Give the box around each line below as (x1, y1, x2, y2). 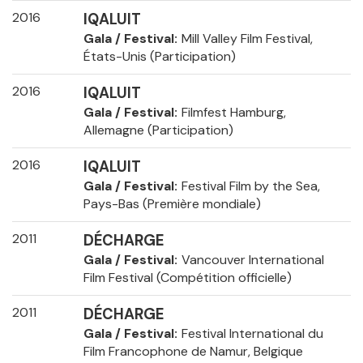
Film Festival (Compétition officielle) (83, 269, 292, 287)
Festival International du (181, 325, 323, 343)
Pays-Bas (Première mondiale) (83, 195, 261, 213)
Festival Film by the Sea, (181, 177, 320, 195)
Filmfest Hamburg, (181, 104, 286, 122)
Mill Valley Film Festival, (181, 30, 313, 48)
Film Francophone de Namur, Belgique (83, 343, 303, 361)
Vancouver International (181, 251, 324, 269)
